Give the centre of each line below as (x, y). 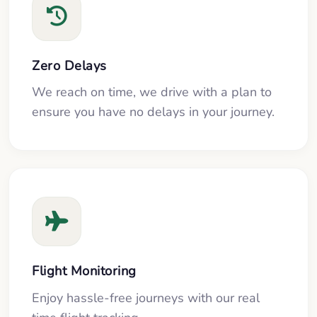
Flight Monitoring (84, 271)
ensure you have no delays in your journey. (153, 112)
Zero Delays (69, 65)
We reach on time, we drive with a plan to (152, 92)
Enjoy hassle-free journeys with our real (146, 298)
